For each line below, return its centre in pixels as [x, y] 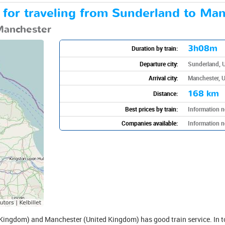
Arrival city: [163, 78]
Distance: [165, 93]
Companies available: [149, 123]
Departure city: [158, 64]
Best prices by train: [151, 109]
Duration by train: [154, 48]
